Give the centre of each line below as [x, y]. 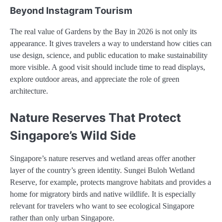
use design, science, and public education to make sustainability [109, 55]
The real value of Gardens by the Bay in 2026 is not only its [103, 32]
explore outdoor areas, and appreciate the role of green [95, 79]
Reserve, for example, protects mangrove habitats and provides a [111, 182]
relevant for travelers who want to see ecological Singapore [102, 206]
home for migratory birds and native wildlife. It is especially [103, 194]
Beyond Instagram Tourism [71, 10]
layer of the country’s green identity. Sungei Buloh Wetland [102, 170]
